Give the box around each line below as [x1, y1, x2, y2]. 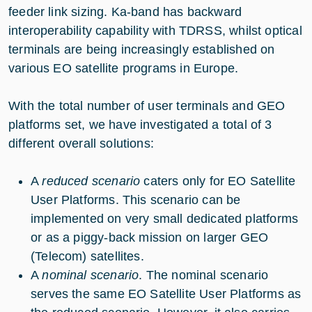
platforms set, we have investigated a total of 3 [8, 117, 272, 132]
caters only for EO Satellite [143, 173, 296, 188]
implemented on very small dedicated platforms [31, 211, 299, 226]
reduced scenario [42, 173, 144, 188]
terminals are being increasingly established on [8, 42, 275, 56]
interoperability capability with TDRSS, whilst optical [8, 23, 302, 38]
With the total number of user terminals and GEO [8, 98, 286, 113]
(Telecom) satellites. [31, 249, 144, 263]
